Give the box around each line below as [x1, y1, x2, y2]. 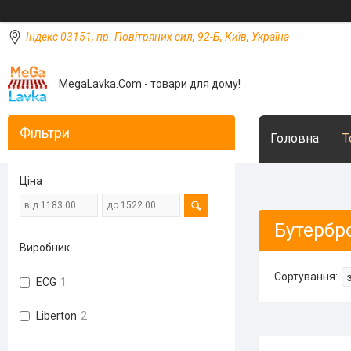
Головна [270, 131, 319, 146]
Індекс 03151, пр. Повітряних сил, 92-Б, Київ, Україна [26, 31, 289, 43]
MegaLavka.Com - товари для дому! [59, 77, 241, 90]
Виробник [20, 241, 70, 254]
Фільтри [20, 125, 70, 141]
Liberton [36, 309, 77, 322]
